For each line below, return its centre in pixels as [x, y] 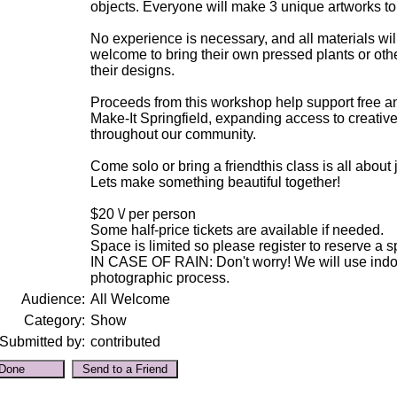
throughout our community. [173, 134]
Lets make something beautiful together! [215, 182]
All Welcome [130, 299]
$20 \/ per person [143, 214]
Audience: [53, 299]
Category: [54, 320]
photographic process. [160, 278]
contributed [125, 342]
